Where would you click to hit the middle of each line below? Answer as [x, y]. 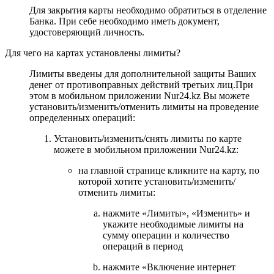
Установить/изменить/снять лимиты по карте [148, 138]
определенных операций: [82, 117]
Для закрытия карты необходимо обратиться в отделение [148, 10]
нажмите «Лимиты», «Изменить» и [176, 213]
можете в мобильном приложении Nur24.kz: [146, 149]
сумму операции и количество [167, 235]
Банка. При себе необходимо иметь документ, [124, 21]
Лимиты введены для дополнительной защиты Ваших [143, 73]
